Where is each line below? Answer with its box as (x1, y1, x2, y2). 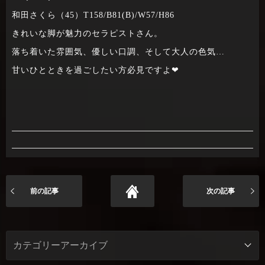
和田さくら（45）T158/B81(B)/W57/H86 (12, 10, 174, 20)
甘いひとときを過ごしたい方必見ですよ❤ (12, 65, 179, 75)
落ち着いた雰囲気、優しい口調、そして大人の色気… (12, 47, 225, 56)
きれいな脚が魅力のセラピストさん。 (12, 28, 163, 38)
